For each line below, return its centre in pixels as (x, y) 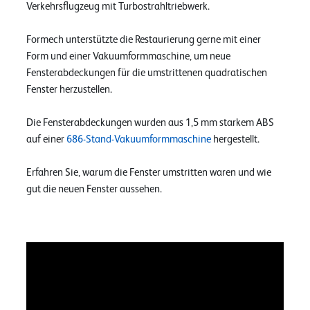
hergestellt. (235, 139)
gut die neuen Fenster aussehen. (94, 189)
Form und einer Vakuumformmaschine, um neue (128, 56)
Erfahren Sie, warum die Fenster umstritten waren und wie (149, 172)
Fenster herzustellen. (69, 89)
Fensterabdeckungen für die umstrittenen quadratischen (147, 73)
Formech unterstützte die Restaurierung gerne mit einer (144, 39)
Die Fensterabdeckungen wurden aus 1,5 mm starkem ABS (150, 122)
